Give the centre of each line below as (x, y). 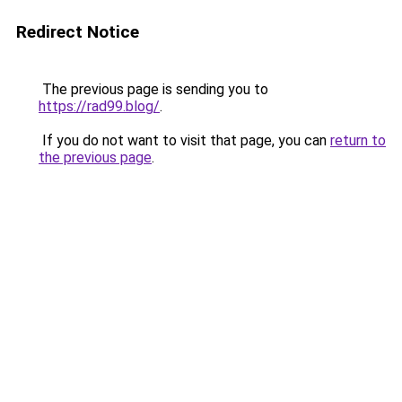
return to (358, 140)
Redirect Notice (78, 32)
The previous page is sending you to (153, 89)
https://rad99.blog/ (99, 106)
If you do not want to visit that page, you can (184, 140)
